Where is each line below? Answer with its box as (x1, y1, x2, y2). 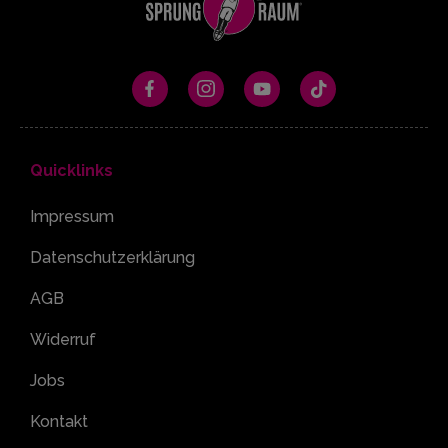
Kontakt (30, 411, 88, 431)
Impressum (30, 206, 114, 226)
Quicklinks (30, 160, 113, 180)
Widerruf (30, 329, 96, 349)
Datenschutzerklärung (30, 247, 195, 267)
